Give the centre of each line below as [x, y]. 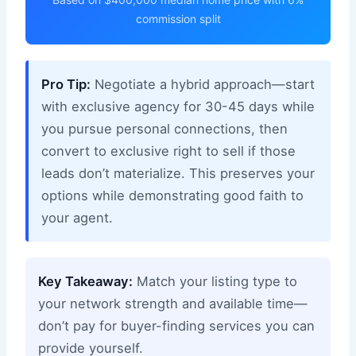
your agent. [77, 217]
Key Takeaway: [85, 281]
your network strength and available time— [173, 303]
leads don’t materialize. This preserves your [178, 173]
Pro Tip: [66, 84]
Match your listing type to [215, 281]
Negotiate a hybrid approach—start [203, 84]
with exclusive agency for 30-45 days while [178, 106]
